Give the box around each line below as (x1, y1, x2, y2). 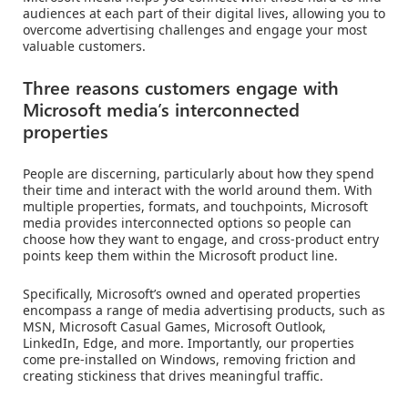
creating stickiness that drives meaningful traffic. (23, 367, 323, 385)
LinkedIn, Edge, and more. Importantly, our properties (23, 334, 354, 352)
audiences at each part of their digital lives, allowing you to (23, 5, 385, 23)
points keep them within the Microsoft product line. (23, 247, 338, 265)
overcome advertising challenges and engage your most (23, 21, 367, 39)
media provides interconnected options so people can (23, 214, 352, 232)
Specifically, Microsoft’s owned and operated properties (23, 285, 361, 303)
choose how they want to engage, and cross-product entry (23, 230, 379, 249)
